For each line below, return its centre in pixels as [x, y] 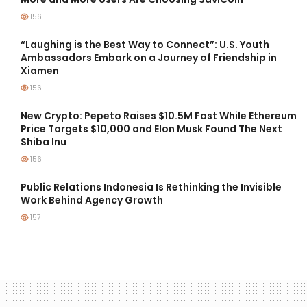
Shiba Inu [44, 142]
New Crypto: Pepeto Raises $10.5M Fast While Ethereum [159, 115]
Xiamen [40, 70]
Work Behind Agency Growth [92, 200]
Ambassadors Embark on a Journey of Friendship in [149, 57]
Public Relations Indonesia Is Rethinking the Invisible [151, 187]
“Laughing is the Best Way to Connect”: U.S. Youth [145, 44]
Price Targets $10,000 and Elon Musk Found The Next [151, 128]
